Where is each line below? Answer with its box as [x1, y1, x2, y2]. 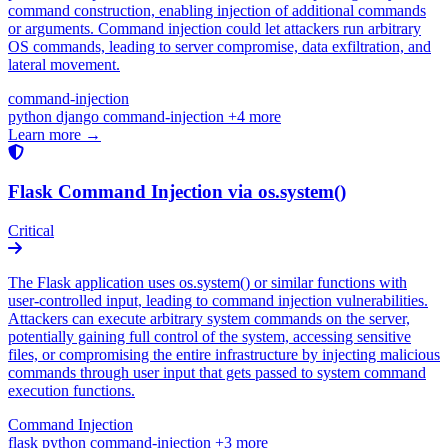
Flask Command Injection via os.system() [8, 180, 346, 202]
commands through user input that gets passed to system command [8, 363, 426, 381]
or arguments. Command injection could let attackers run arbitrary [8, 20, 421, 38]
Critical [8, 221, 54, 239]
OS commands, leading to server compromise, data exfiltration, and [8, 38, 431, 56]
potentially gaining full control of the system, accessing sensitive [8, 327, 411, 345]
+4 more [228, 108, 281, 126]
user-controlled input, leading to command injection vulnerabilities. [8, 291, 428, 309]
